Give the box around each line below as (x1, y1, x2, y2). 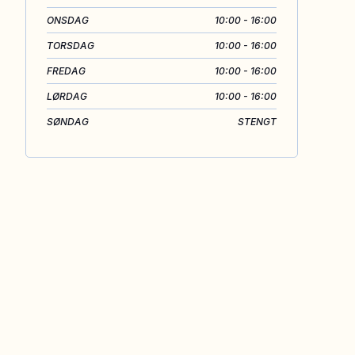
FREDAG (47, 65, 86, 77)
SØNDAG (47, 116, 89, 128)
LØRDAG (47, 90, 87, 102)
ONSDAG (47, 14, 89, 26)
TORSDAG (47, 40, 94, 52)
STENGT (238, 116, 277, 128)
